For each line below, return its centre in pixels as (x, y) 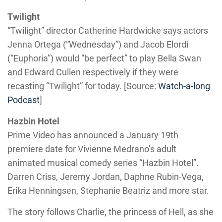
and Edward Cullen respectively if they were (93, 72)
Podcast (24, 100)
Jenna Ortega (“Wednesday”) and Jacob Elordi (98, 44)
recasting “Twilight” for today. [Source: (83, 86)
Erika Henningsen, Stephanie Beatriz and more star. (108, 191)
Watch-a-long (184, 86)
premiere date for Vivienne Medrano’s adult (92, 149)
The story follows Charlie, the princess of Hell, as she (111, 212)
